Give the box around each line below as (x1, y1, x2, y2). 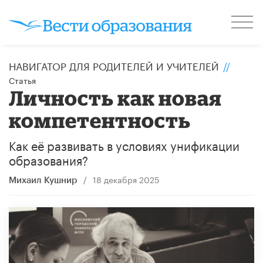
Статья (9, 73, 36, 86)
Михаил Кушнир (9, 176, 77, 185)
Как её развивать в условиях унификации (9, 134, 240, 154)
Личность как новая (9, 86, 222, 109)
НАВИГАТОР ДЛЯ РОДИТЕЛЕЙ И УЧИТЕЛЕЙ (9, 57, 219, 73)
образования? (9, 149, 88, 168)
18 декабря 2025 (92, 172, 159, 186)
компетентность (9, 108, 191, 131)
